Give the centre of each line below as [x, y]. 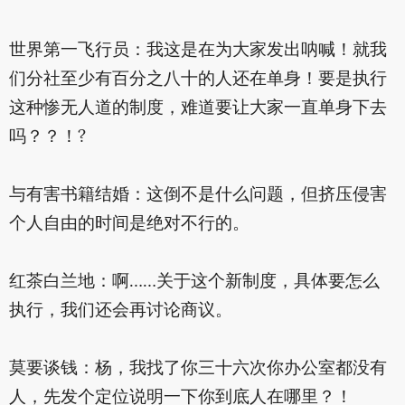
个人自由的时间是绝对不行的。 [129, 225]
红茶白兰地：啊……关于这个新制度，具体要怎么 [194, 283]
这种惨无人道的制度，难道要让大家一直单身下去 [198, 109]
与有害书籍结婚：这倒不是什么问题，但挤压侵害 [198, 196]
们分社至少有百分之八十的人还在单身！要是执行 [198, 80]
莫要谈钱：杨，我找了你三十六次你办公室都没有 [198, 369]
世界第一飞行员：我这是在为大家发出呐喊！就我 [198, 51]
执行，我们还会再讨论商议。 [120, 311]
